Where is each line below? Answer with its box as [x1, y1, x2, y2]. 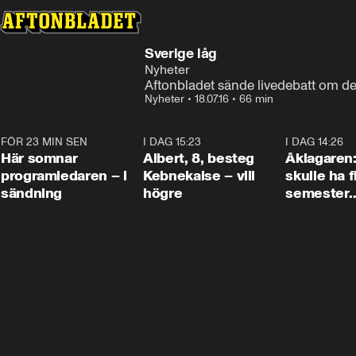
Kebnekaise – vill [143, 167, 256, 184]
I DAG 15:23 [143, 135, 202, 149]
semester [285, 184, 350, 202]
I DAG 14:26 [285, 135, 344, 149]
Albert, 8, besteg [143, 149, 255, 167]
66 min [239, 92, 273, 106]
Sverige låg [145, 44, 218, 62]
